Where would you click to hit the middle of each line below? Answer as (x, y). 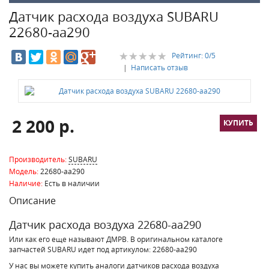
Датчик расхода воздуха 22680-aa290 (105, 225)
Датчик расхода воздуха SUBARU (114, 17)
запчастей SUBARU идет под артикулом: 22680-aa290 (103, 249)
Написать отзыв (159, 67)
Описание (32, 201)
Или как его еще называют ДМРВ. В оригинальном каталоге (116, 239)
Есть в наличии (71, 183)
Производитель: (38, 159)
